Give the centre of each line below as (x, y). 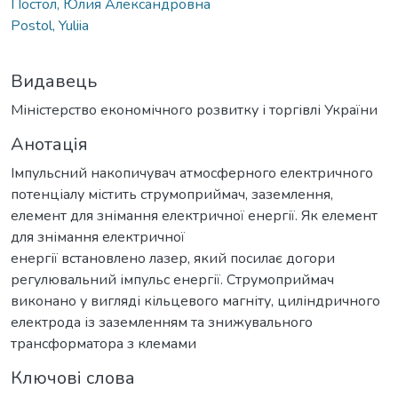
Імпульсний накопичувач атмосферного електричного (192, 173)
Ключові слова (73, 378)
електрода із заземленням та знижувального (162, 322)
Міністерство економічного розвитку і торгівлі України (194, 110)
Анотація (49, 144)
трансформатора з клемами (103, 343)
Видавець (54, 81)
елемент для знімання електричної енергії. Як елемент (194, 215)
